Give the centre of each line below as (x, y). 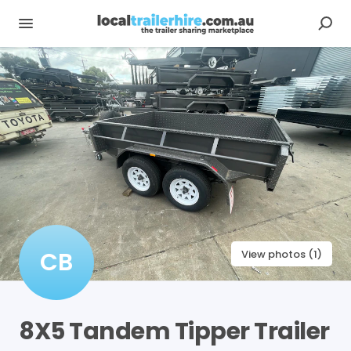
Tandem (119, 331)
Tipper (212, 331)
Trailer (292, 331)
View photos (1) (282, 254)
